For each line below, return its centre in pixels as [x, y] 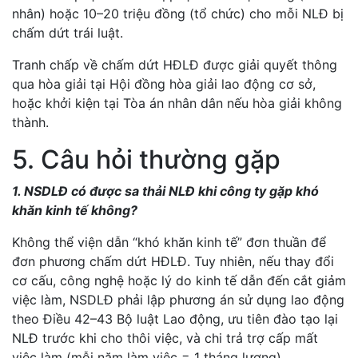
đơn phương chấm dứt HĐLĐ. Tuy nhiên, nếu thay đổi [173, 261]
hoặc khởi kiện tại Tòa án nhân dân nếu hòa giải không [177, 103]
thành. [30, 122]
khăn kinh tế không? [75, 210]
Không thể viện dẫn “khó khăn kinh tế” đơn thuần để [169, 242]
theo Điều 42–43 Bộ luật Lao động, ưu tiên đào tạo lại [175, 319]
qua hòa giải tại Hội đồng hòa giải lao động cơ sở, [164, 84]
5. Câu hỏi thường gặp [146, 159]
